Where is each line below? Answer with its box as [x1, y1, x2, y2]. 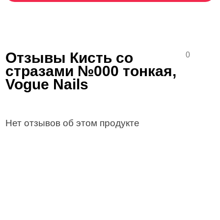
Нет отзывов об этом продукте [5, 118, 140, 128]
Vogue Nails [5, 76, 89, 92]
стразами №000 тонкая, [5, 63, 177, 79]
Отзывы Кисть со [5, 50, 134, 66]
